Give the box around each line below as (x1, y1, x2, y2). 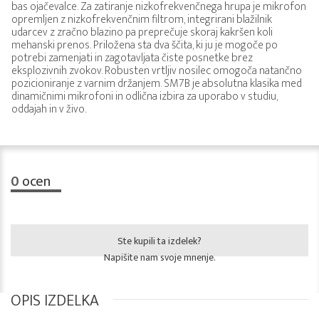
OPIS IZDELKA (11, 288, 99, 315)
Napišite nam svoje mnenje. (103, 249, 216, 266)
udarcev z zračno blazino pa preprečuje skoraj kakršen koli (11, 23, 273, 43)
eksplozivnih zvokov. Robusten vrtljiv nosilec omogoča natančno (11, 61, 302, 81)
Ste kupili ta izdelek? (117, 233, 202, 250)
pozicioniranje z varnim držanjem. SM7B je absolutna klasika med (11, 74, 302, 94)
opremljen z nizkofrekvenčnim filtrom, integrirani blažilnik (11, 10, 272, 30)
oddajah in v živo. (11, 100, 86, 120)
